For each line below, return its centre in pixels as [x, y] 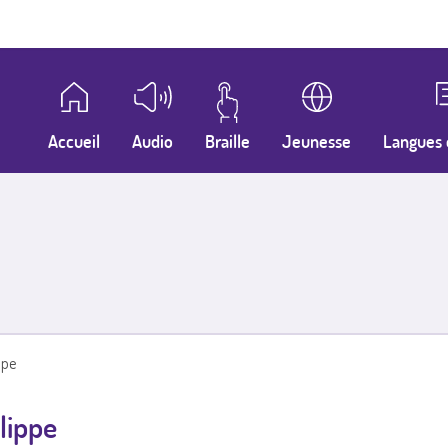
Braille [227, 141]
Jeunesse [316, 141]
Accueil [74, 141]
